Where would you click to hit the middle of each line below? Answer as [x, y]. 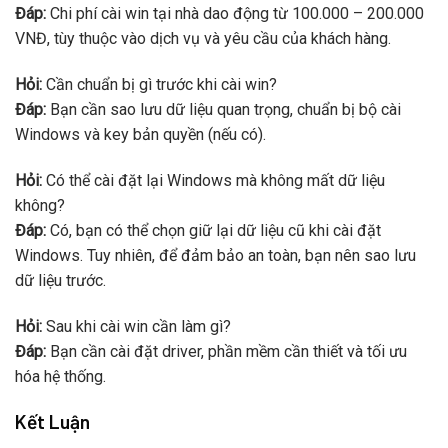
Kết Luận [52, 421]
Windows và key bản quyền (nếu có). [140, 135]
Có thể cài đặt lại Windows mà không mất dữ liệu [213, 181]
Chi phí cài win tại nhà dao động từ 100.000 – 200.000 [235, 14]
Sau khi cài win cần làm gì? [136, 326]
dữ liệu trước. [60, 281]
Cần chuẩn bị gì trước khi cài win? [159, 85]
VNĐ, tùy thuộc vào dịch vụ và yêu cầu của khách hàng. [203, 39]
